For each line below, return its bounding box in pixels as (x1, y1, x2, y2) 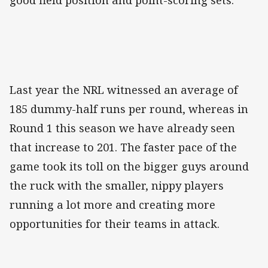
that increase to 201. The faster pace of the (10, 140, 237, 155)
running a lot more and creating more (10, 197, 215, 212)
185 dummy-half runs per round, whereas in (10, 102, 248, 117)
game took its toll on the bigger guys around (10, 159, 249, 174)
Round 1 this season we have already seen (10, 121, 235, 136)
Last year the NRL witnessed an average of (10, 83, 238, 98)
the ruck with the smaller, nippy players (10, 178, 224, 193)
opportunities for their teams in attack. (10, 217, 220, 232)
